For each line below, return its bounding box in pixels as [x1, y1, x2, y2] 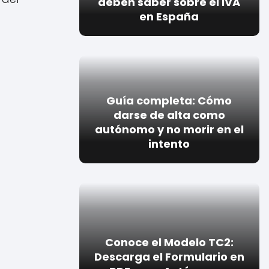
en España [139, 8, 199, 24]
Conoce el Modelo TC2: [104, 234, 234, 250]
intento [148, 136, 190, 151]
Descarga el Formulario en [94, 249, 244, 264]
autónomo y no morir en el [94, 121, 244, 137]
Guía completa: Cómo [106, 92, 232, 108]
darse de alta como [113, 107, 225, 122]
